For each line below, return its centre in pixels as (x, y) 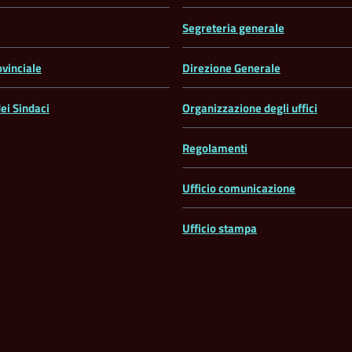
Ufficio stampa (220, 229)
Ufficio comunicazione (239, 189)
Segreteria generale (233, 28)
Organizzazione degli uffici (250, 108)
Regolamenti (215, 148)
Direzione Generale (231, 68)
